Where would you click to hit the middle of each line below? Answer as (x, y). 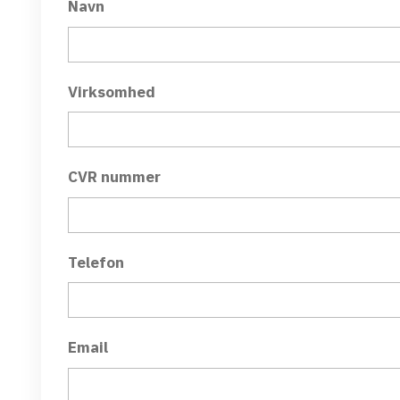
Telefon (96, 262)
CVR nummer (114, 177)
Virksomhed (112, 92)
